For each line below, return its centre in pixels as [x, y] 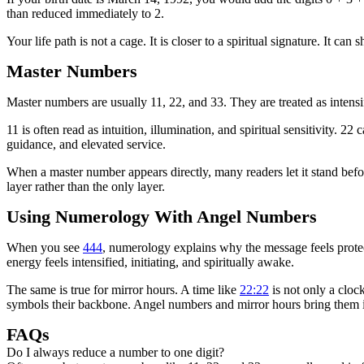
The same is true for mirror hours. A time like [123, 290]
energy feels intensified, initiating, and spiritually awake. [150, 262]
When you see [45, 247]
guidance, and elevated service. [86, 144]
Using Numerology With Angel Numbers [162, 217]
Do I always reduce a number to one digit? [115, 352]
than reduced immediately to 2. [85, 13]
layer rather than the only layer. [86, 186]
